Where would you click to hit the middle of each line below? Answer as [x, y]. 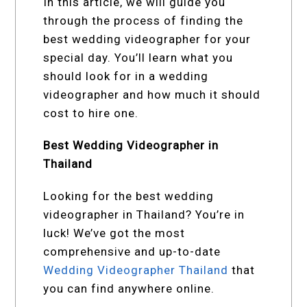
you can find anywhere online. [129, 288]
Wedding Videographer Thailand [136, 270]
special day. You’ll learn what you [138, 57]
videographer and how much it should [152, 94]
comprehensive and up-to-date [132, 251]
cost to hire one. [91, 113]
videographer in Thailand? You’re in [144, 214]
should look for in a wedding [126, 76]
